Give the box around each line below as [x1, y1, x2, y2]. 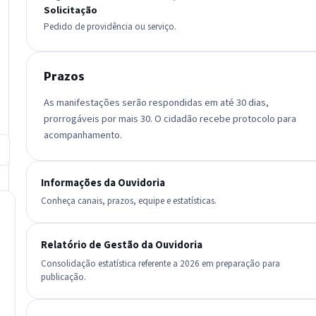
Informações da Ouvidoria [41, 175, 166, 190]
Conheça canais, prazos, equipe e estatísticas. [41, 195, 217, 208]
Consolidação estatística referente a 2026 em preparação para [41, 257, 281, 270]
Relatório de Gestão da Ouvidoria [41, 238, 203, 253]
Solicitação [44, 3, 98, 18]
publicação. [41, 270, 87, 284]
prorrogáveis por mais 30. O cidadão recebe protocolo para [44, 111, 297, 126]
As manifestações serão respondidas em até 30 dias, [44, 95, 269, 110]
